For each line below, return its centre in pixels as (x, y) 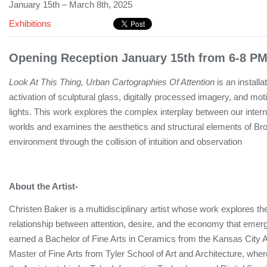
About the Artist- (44, 186)
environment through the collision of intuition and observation (125, 142)
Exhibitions (30, 24)
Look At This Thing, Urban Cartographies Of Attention (112, 82)
